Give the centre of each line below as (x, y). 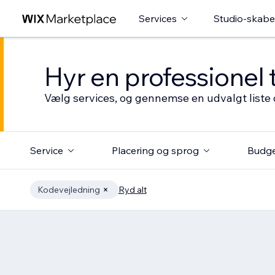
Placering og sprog (155, 150)
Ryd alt (132, 190)
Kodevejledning (68, 190)
